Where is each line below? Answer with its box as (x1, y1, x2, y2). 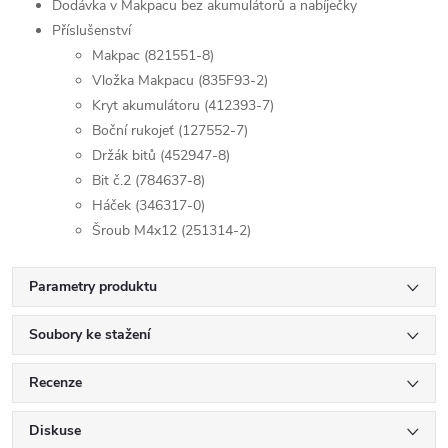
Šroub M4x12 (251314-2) (92, 220, 251, 240)
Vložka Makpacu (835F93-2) (92, 70, 268, 90)
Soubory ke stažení (29, 324, 151, 344)
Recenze (29, 372, 82, 392)
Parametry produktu (29, 276, 157, 296)
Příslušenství (52, 20, 131, 40)
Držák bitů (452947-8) (92, 145, 230, 165)
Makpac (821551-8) (92, 45, 214, 65)
